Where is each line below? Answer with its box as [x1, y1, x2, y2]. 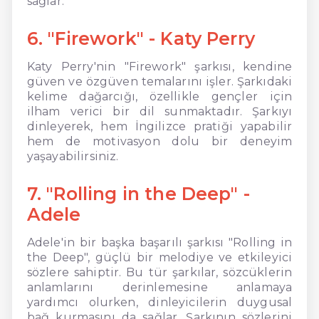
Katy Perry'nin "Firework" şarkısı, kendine [26, 59, 293, 73]
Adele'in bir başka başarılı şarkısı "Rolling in [26, 235, 293, 249]
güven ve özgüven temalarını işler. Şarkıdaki [26, 74, 293, 88]
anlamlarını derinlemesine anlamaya [26, 280, 293, 294]
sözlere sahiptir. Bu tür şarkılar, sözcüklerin [26, 265, 293, 279]
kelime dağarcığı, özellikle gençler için [26, 89, 293, 103]
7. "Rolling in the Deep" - [26, 182, 250, 204]
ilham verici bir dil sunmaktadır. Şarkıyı [26, 104, 293, 118]
